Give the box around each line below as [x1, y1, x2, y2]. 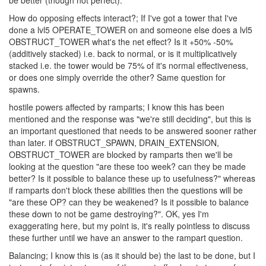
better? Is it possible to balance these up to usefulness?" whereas [9, 172, 255, 184]
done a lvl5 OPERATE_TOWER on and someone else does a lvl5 [9, 24, 252, 36]
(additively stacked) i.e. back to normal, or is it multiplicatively [9, 47, 237, 59]
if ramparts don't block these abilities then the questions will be [9, 184, 243, 196]
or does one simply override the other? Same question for [9, 71, 226, 83]
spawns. [9, 83, 40, 95]
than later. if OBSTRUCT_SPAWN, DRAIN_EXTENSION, [9, 137, 219, 148]
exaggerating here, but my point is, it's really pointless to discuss [9, 220, 250, 232]
